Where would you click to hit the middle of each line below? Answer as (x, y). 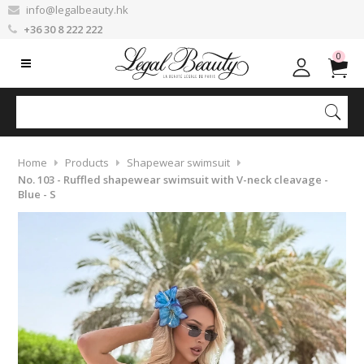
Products (87, 162)
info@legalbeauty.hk (77, 10)
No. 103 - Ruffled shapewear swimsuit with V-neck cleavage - (173, 180)
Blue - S (37, 194)
